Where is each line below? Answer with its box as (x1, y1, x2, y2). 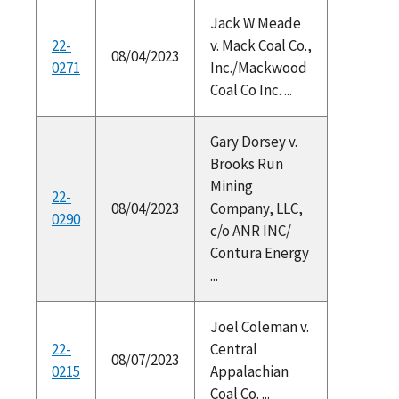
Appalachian (209, 361, 289, 381)
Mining (209, 175, 253, 196)
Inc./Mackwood (209, 57, 307, 77)
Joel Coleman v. (209, 316, 309, 337)
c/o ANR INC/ (209, 220, 291, 240)
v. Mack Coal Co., (209, 35, 312, 55)
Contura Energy (209, 242, 309, 263)
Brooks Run (209, 153, 283, 174)
